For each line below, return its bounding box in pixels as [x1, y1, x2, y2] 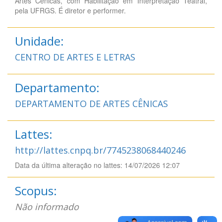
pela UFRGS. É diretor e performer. [15, 5, 126, 15]
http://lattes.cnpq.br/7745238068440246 [15, 144, 186, 156]
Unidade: [15, 32, 64, 49]
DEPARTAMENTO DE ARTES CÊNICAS [15, 97, 168, 110]
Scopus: [15, 182, 57, 199]
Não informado [15, 200, 79, 213]
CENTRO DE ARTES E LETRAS [15, 51, 135, 63]
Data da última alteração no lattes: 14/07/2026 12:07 [15, 160, 180, 170]
